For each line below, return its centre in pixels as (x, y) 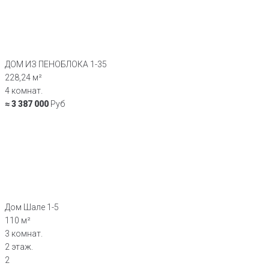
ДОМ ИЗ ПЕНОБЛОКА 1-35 (56, 64)
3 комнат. (24, 233)
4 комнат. (24, 90)
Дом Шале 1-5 (32, 207)
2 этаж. (19, 246)
